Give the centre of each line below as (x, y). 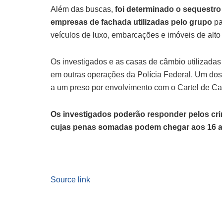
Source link (70, 180)
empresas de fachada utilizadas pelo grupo (132, 22)
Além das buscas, (82, 9)
